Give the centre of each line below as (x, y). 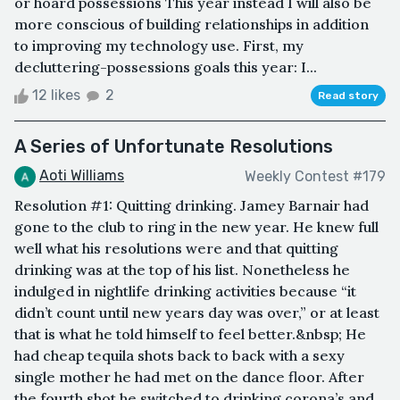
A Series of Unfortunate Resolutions (174, 147)
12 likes (56, 96)
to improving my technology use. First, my (159, 46)
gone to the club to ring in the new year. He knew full (196, 226)
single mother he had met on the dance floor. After (189, 376)
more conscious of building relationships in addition (192, 25)
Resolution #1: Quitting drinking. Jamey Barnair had (192, 205)
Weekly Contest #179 (315, 176)
